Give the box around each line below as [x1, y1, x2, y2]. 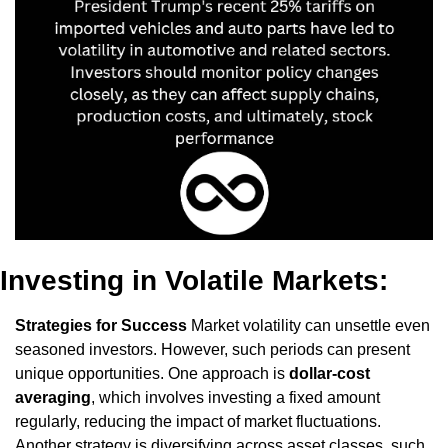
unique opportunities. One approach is [15, 365, 289, 383]
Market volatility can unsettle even [187, 317, 430, 335]
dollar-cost [289, 365, 370, 383]
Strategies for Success [15, 317, 187, 335]
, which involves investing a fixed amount [91, 389, 380, 407]
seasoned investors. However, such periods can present [15, 341, 410, 359]
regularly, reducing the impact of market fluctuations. [15, 413, 381, 431]
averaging [15, 389, 91, 407]
